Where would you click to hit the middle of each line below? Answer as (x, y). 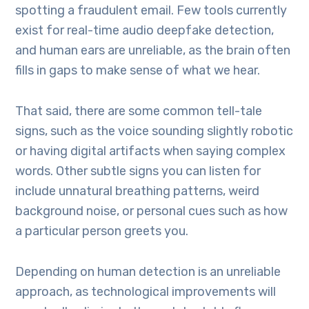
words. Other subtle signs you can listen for (138, 171)
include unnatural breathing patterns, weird (138, 191)
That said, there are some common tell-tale (139, 111)
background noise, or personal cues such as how (152, 211)
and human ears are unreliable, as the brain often (153, 50)
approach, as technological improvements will (146, 291)
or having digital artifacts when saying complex (151, 151)
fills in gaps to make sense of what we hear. (138, 70)
